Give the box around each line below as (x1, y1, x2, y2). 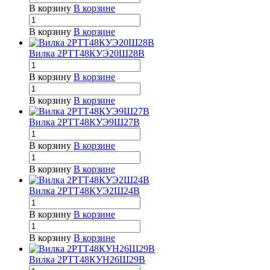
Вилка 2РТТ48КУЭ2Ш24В (29, 186, 140, 196)
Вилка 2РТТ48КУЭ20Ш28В (29, 48, 145, 59)
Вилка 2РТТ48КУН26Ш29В (29, 254, 145, 265)
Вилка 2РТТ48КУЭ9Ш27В (29, 117, 140, 128)
